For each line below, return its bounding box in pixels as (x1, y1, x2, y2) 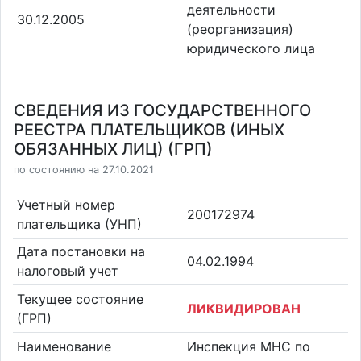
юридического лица (187, 39, 315, 56)
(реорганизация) (187, 20, 293, 37)
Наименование (16, 338, 111, 355)
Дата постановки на (16, 243, 145, 260)
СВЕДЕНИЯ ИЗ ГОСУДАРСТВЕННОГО (14, 101, 311, 120)
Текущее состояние (16, 290, 143, 307)
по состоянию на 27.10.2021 (14, 164, 154, 176)
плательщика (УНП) (16, 215, 142, 232)
